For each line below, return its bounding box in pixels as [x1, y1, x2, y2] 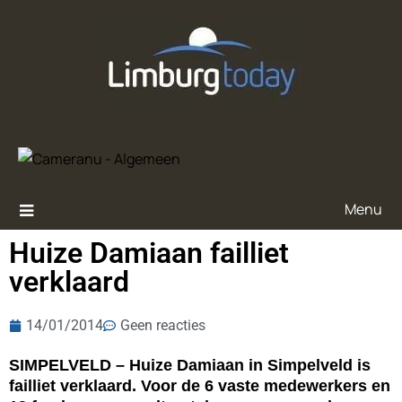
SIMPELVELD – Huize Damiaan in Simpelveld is [9, 356, 371, 374]
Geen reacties [120, 317, 205, 334]
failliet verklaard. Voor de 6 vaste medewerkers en [9, 377, 390, 395]
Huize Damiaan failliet [9, 236, 289, 270]
